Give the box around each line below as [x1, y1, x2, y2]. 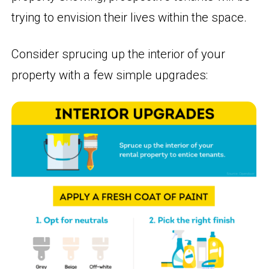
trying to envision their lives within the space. [11, 10, 247, 25]
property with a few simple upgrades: [11, 68, 208, 83]
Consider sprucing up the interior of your [11, 47, 226, 62]
